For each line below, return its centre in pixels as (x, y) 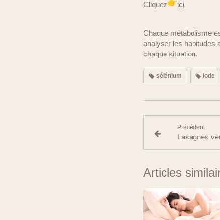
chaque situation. (170, 54)
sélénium (168, 76)
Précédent (191, 127)
